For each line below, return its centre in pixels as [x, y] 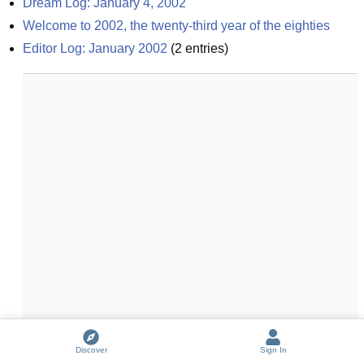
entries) [205, 48]
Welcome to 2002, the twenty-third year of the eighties [176, 26]
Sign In [273, 350]
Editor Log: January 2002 [95, 48]
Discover [91, 350]
